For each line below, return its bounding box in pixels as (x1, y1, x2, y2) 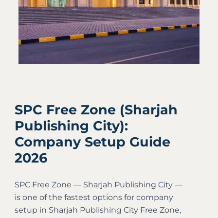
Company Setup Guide (15, 134, 170, 150)
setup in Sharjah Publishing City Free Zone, (15, 205, 181, 215)
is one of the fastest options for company (15, 193, 173, 202)
